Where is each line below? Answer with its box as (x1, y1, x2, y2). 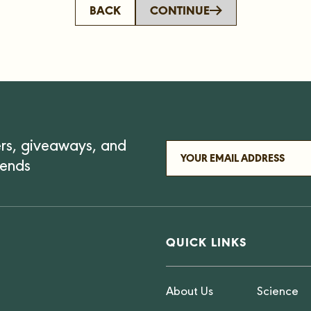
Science (257, 286, 299, 299)
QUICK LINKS (166, 233, 248, 250)
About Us (166, 286, 213, 299)
